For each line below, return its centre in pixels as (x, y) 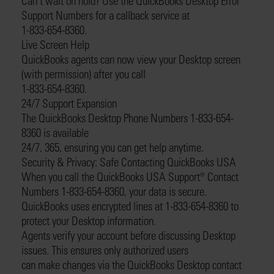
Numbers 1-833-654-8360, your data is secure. (114, 191)
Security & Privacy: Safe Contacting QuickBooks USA (129, 162)
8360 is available (55, 132)
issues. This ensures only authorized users (105, 250)
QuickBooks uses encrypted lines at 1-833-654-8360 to (130, 206)
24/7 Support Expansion (69, 103)
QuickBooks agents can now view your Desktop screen (131, 59)
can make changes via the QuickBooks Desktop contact (131, 265)
